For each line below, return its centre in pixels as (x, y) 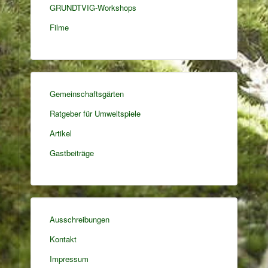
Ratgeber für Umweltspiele (95, 113)
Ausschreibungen (80, 219)
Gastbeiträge (72, 153)
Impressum (69, 259)
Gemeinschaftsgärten (87, 94)
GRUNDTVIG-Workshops (93, 7)
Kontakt (63, 239)
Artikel (61, 133)
